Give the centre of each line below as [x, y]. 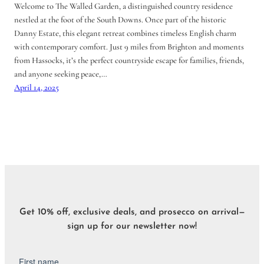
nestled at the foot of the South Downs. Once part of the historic [120, 19]
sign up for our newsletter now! [132, 227]
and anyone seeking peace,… [61, 74]
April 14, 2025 [37, 87]
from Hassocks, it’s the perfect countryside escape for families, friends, [129, 60]
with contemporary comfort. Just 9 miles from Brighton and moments [129, 47]
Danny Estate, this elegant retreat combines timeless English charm [125, 33]
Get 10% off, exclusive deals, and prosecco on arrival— [132, 212]
